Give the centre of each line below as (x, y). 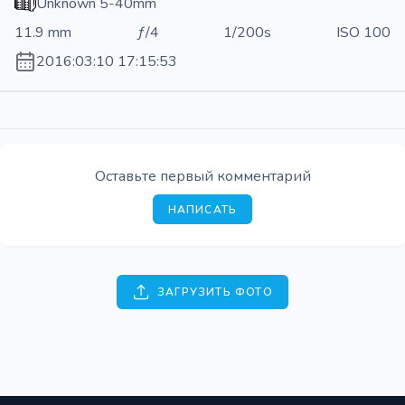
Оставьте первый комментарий (202, 176)
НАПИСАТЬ (202, 209)
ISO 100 (363, 32)
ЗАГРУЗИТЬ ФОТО (215, 292)
